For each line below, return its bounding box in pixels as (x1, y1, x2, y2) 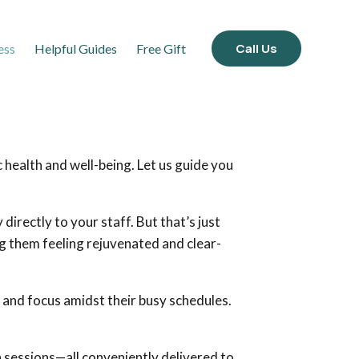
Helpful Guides (34, 40, 117, 56)
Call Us (236, 39, 277, 57)
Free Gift (136, 40, 186, 56)
